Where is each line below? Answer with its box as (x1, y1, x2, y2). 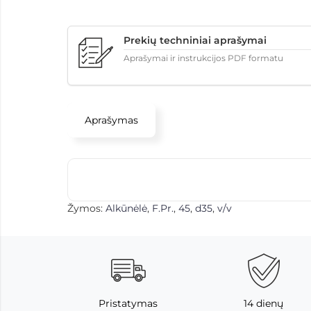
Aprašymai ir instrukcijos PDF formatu (124, 53, 283, 63)
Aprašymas (85, 114, 138, 126)
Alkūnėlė (106, 202, 147, 215)
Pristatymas (99, 297, 158, 310)
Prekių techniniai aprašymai (124, 34, 267, 47)
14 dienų (244, 297, 283, 310)
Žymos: (67, 202, 106, 215)
